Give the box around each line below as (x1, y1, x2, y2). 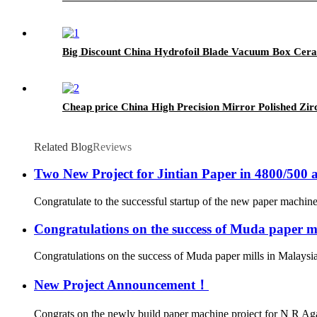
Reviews (93, 140, 132, 153)
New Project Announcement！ (34, 277, 209, 293)
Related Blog (34, 140, 93, 153)
